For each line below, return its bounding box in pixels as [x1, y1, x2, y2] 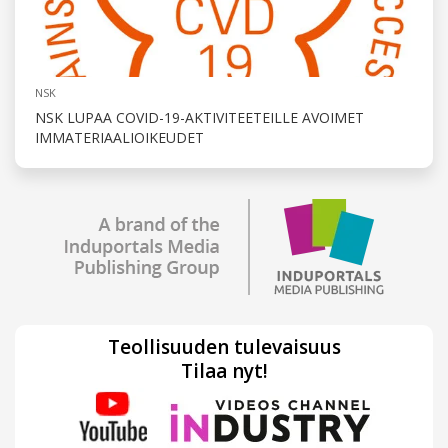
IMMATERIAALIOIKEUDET [35, 127, 204, 147]
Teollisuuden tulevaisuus [107, 333, 341, 360]
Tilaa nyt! [180, 357, 268, 384]
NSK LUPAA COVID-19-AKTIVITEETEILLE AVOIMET [35, 107, 364, 127]
